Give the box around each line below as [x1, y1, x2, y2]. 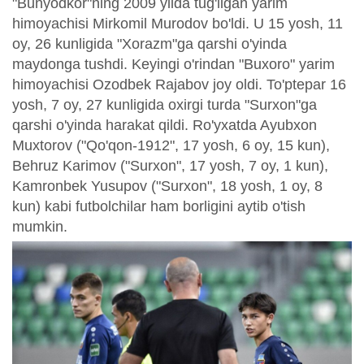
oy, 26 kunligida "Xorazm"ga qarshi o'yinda [12, 35, 287, 52]
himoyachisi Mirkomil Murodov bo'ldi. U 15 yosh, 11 [12, 15, 343, 32]
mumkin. [12, 218, 67, 235]
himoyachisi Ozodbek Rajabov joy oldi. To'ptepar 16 [12, 76, 346, 93]
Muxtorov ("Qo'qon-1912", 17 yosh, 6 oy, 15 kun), [12, 136, 330, 154]
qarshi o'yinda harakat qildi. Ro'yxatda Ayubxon [12, 116, 317, 133]
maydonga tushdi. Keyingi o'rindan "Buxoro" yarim [12, 55, 335, 72]
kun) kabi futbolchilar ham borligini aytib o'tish [12, 197, 305, 214]
